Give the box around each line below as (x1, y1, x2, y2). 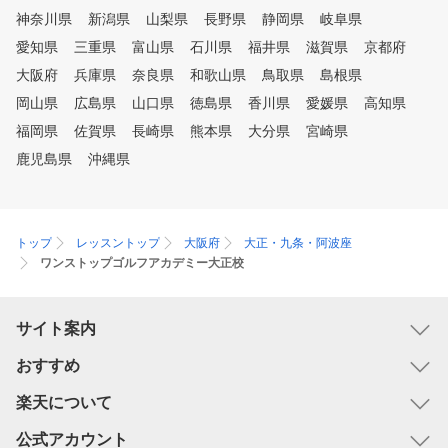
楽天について (16, 394, 112, 412)
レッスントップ (76, 236, 160, 251)
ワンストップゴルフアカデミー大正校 (40, 256, 244, 271)
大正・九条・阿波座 (244, 236, 352, 251)
